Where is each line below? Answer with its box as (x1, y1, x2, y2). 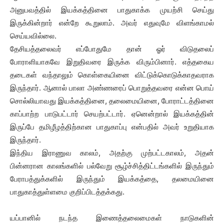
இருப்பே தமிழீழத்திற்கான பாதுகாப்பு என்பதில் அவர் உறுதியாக (10, 122, 214, 131)
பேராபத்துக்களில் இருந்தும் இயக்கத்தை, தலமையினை (10, 174, 214, 183)
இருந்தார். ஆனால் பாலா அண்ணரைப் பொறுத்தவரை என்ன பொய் (10, 83, 214, 92)
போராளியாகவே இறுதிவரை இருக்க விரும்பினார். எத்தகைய (10, 57, 214, 66)
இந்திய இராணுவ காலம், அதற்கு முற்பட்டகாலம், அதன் (10, 148, 214, 157)
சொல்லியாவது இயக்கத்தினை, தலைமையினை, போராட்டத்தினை (10, 96, 214, 105)
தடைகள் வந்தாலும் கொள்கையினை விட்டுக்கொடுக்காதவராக (10, 70, 214, 79)
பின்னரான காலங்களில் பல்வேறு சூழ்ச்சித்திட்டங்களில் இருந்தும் (10, 161, 214, 170)
